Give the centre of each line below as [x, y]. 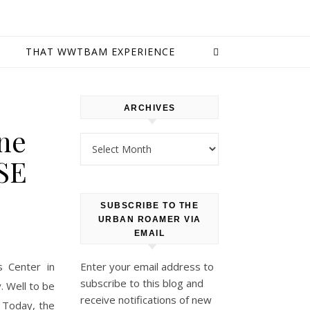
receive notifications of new [146, 300]
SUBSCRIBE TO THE [149, 206]
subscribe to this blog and [142, 283]
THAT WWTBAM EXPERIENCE [100, 52]
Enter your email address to [147, 266]
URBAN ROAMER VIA [149, 219]
